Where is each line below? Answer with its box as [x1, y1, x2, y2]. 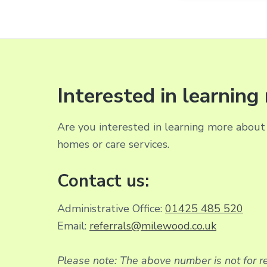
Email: [57, 218, 89, 233]
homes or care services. [57, 137, 169, 152]
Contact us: [57, 169, 149, 193]
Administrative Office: [57, 201, 165, 216]
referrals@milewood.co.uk [89, 218, 216, 233]
